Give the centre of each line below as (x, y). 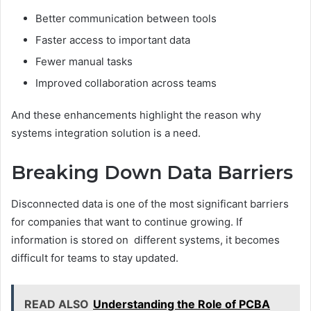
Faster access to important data (113, 40)
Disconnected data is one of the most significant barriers (150, 203)
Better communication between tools (126, 19)
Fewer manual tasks (84, 62)
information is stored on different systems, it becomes (145, 239)
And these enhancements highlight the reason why (139, 115)
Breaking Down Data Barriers (152, 173)
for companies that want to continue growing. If (127, 221)
